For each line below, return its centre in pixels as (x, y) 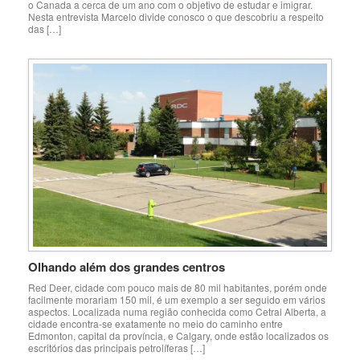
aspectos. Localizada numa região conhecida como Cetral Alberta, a (177, 311)
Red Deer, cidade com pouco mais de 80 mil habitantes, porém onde (178, 287)
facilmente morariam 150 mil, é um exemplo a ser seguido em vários (177, 299)
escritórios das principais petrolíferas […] (117, 347)
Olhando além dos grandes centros (127, 266)
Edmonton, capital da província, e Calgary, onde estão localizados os (178, 335)
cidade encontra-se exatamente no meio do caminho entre (155, 323)
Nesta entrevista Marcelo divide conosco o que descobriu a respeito (176, 16)
